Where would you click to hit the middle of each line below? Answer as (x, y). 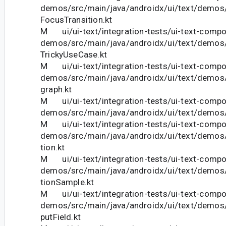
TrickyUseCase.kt (74, 55)
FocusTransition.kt (76, 20)
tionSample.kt (67, 182)
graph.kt (56, 90)
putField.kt (61, 217)
